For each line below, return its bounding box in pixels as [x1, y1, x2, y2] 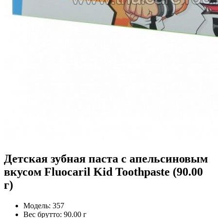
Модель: [23, 201, 51, 210]
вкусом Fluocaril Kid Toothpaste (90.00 [4, 165, 203, 178]
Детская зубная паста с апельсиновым [4, 152, 208, 165]
